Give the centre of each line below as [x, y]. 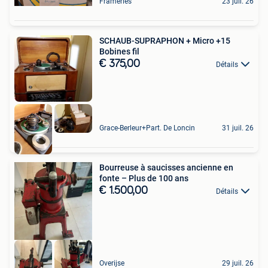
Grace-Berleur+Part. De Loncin [147, 128]
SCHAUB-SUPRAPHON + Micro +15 [165, 40]
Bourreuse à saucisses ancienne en [166, 167]
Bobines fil [119, 51]
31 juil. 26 [238, 128]
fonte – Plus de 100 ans [144, 178]
